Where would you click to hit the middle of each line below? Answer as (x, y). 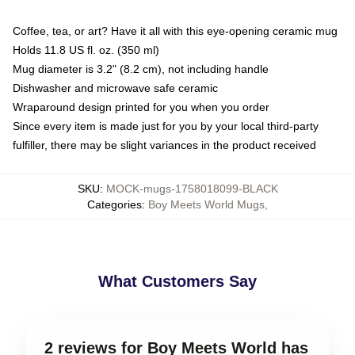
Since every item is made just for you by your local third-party (166, 126)
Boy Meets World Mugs (206, 204)
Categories (115, 204)
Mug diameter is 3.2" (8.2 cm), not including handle (141, 69)
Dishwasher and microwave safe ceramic (115, 88)
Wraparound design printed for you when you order (141, 107)
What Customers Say (177, 281)
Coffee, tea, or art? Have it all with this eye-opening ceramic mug (175, 31)
